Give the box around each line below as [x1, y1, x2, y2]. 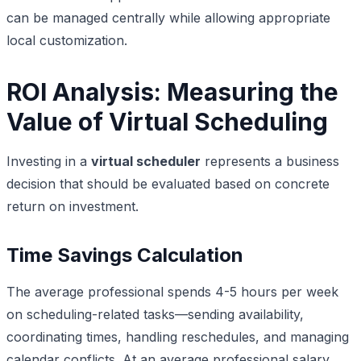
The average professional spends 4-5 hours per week [6, 283, 338, 300]
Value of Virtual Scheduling [6, 106, 328, 136]
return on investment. [6, 197, 139, 214]
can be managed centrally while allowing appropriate [6, 9, 330, 26]
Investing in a [6, 152, 91, 169]
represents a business [201, 152, 339, 169]
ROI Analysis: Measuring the [6, 77, 338, 106]
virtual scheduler [91, 152, 201, 169]
